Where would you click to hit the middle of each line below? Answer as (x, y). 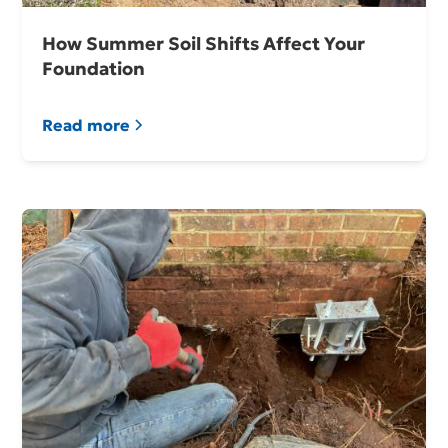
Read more (86, 125)
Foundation (94, 69)
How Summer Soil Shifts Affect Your (204, 44)
